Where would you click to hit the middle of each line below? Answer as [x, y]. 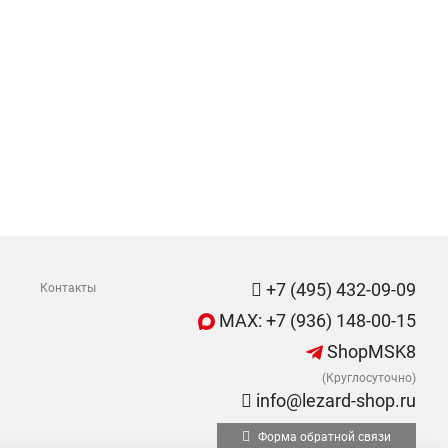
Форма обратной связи [323, 437]
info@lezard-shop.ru [334, 400]
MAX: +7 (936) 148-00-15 [315, 320]
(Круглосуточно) [369, 378]
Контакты [68, 288]
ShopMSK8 [369, 351]
